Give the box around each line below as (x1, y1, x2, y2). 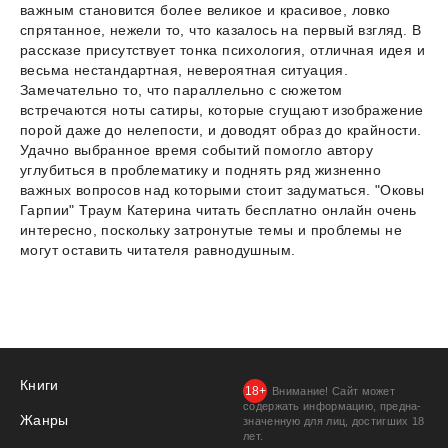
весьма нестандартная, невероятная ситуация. (20, 61, 349, 78)
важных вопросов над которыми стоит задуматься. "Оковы (20, 181, 425, 198)
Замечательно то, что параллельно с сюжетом (20, 81, 343, 98)
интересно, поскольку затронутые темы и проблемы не (20, 221, 402, 238)
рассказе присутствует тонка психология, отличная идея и (20, 41, 425, 58)
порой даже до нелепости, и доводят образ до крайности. (20, 121, 422, 138)
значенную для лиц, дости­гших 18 (243, 415, 425, 427)
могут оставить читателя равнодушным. (20, 241, 296, 258)
